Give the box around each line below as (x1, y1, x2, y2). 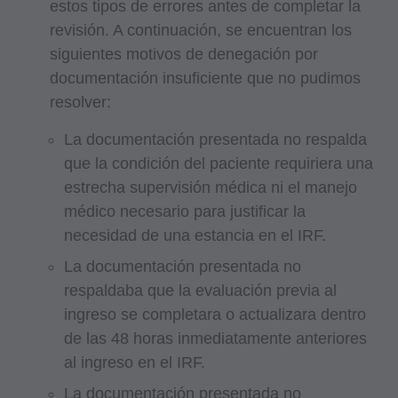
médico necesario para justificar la (64, 202, 306, 220)
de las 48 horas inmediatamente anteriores (64, 329, 367, 347)
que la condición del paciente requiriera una (64, 154, 373, 172)
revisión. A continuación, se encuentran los (50, 20, 352, 39)
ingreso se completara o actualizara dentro (64, 305, 366, 323)
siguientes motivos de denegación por (50, 44, 318, 63)
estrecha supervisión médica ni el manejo (64, 178, 357, 196)
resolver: (50, 92, 111, 111)
